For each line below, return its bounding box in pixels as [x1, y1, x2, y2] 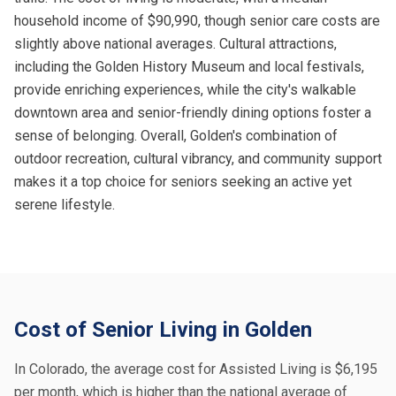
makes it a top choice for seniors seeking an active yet [14, 173, 352, 190]
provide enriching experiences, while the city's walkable [14, 81, 356, 98]
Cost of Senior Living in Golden [14, 317, 312, 342]
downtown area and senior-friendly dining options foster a [14, 104, 371, 121]
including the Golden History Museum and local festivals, [14, 58, 364, 75]
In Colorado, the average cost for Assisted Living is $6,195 [14, 361, 377, 377]
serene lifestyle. [14, 196, 115, 213]
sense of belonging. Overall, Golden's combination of [14, 127, 338, 144]
